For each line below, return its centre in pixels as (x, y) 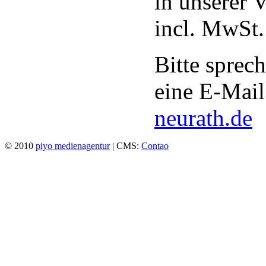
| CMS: (126, 146)
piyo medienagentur (73, 146)
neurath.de (203, 118)
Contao (155, 146)
